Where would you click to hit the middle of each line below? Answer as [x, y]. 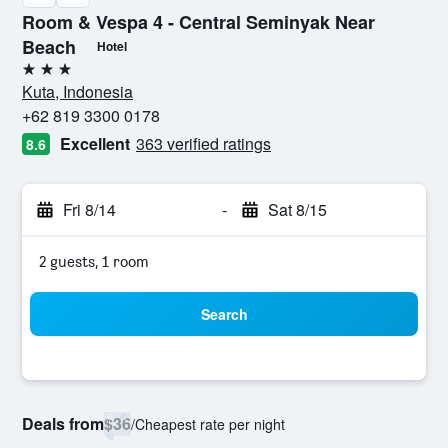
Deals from [63, 423]
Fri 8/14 [89, 209]
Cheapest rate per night [210, 424]
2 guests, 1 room [94, 261]
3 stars [44, 76]
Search [224, 314]
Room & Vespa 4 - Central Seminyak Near [198, 22]
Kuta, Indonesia [77, 91]
